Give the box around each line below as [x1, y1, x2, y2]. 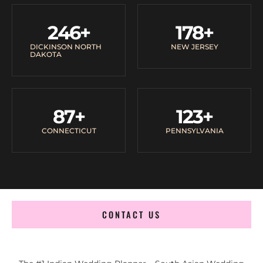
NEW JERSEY [170, 42, 218, 51]
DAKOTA [30, 49, 62, 59]
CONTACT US [102, 208, 161, 221]
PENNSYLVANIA [165, 126, 224, 135]
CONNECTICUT [41, 126, 96, 135]
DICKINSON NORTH [30, 42, 102, 51]
